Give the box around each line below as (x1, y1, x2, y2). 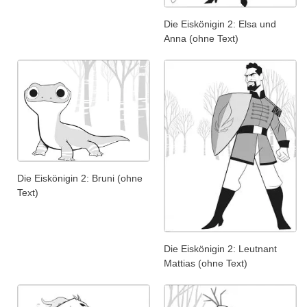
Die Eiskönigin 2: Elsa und (164, 19, 276, 29)
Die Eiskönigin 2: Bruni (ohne (17, 172, 143, 184)
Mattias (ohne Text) (164, 258, 247, 269)
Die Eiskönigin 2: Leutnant (164, 243, 277, 255)
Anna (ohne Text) (164, 33, 238, 44)
